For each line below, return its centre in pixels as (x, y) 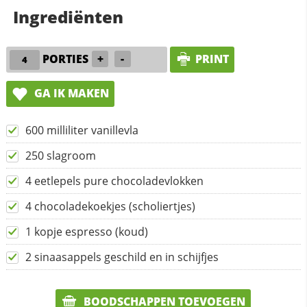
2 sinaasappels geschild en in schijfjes (122, 257)
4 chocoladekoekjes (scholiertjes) (110, 206)
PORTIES (66, 59)
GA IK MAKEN (70, 94)
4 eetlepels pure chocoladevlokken (114, 181)
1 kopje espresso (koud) (86, 231)
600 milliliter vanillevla (82, 130)
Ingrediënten (68, 17)
